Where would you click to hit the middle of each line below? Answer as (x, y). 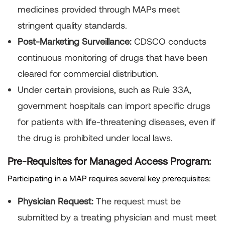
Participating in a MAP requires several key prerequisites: (109, 178)
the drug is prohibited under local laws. (95, 138)
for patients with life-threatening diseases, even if (117, 122)
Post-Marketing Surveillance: (75, 41)
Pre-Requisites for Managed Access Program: (109, 161)
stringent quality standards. (72, 25)
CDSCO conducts (169, 41)
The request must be (138, 201)
